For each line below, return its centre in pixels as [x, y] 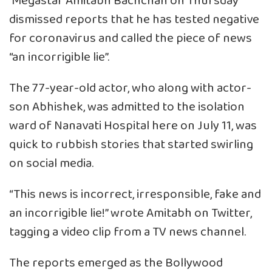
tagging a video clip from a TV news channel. [127, 232]
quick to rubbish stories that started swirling [131, 144]
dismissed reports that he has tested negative [134, 19]
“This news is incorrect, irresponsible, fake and [135, 194]
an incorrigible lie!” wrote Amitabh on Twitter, [131, 213]
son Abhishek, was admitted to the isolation [127, 107]
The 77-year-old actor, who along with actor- [130, 88]
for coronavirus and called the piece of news [131, 38]
